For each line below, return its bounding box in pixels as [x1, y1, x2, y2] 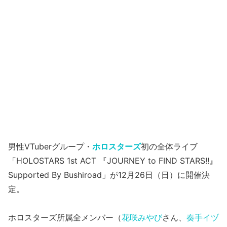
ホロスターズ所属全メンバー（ [8, 212, 122, 222]
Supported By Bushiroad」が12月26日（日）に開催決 [8, 170, 210, 180]
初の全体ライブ [141, 141, 198, 152]
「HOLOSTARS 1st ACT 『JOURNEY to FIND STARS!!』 [8, 156, 217, 166]
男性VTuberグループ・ [8, 141, 92, 152]
